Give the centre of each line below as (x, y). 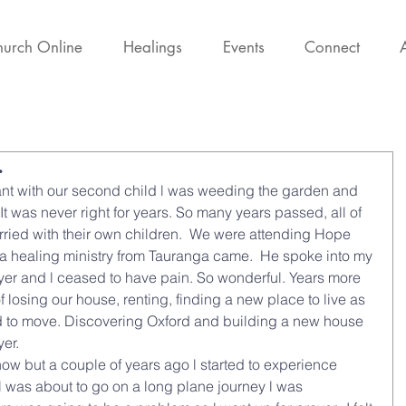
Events (244, 47)
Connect (332, 47)
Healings (153, 47)
